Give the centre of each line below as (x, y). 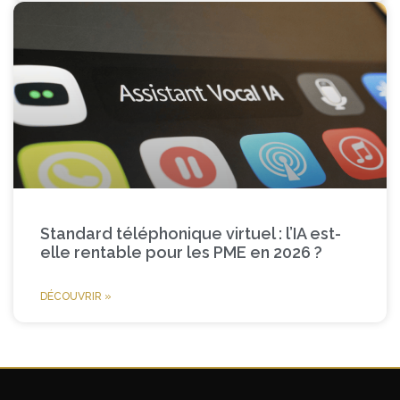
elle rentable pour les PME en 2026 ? (181, 252)
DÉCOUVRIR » (76, 296)
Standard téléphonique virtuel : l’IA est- (191, 233)
